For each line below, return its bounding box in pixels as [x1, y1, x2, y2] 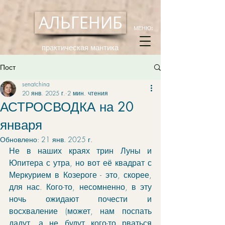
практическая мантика [42, 43, 119, 52]
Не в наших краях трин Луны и [9, 145, 152, 156]
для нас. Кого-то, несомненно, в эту [9, 181, 152, 192]
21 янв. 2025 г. [41, 135, 92, 144]
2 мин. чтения [67, 89, 108, 97]
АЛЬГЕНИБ [38, 12, 123, 33]
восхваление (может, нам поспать [9, 205, 152, 216]
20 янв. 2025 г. [22, 89, 65, 97]
